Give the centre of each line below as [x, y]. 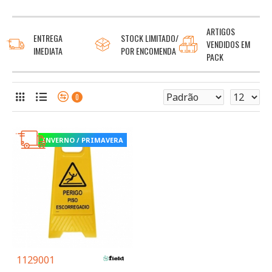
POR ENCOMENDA [148, 50]
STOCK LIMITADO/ [149, 38]
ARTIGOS [221, 32]
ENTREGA [48, 38]
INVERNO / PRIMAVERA [82, 140]
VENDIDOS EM [229, 44]
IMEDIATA [48, 50]
